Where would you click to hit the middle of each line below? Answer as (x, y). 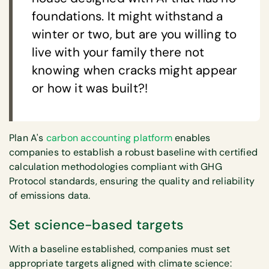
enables (192, 138)
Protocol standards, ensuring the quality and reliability (132, 181)
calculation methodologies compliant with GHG (116, 167)
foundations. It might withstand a (128, 17)
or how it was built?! (90, 89)
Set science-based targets (96, 225)
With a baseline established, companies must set (120, 249)
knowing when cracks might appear (135, 71)
